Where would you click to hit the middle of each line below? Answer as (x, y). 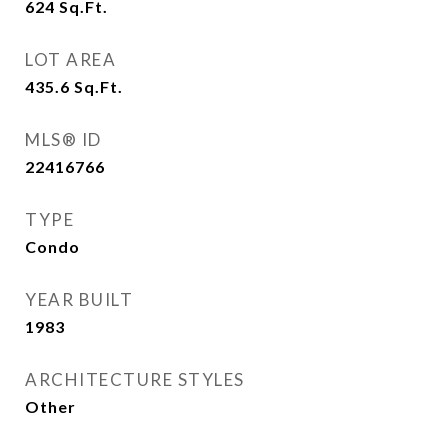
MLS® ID (63, 139)
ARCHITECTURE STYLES (135, 379)
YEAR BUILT (79, 299)
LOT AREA (70, 59)
